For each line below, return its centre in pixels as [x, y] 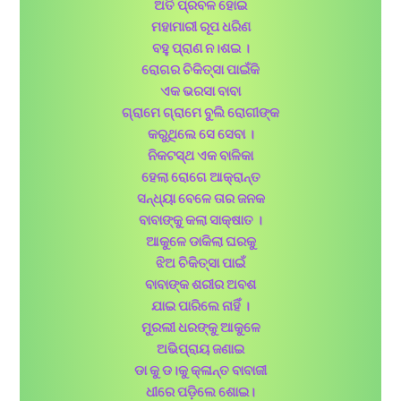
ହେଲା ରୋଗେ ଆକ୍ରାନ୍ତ [200, 178]
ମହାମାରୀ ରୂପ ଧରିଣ [200, 28]
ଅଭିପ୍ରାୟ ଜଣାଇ [200, 350]
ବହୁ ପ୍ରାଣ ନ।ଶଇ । [200, 49]
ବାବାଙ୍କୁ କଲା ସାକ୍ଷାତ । [200, 221]
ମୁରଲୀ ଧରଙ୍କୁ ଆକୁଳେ [200, 328]
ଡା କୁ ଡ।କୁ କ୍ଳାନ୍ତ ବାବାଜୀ [200, 371]
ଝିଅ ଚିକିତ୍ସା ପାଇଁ [200, 264]
